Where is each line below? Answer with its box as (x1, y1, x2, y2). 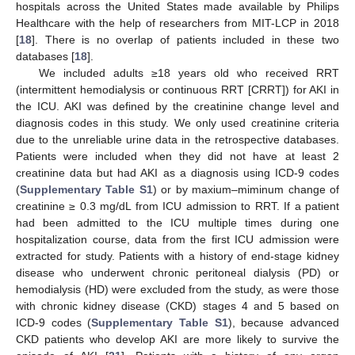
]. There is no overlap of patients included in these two (32, 33, 339, 46)
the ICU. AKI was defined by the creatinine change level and (16, 100, 339, 113)
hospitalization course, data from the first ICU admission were (16, 233, 339, 246)
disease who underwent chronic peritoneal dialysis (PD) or (16, 266, 339, 279)
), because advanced (227, 316, 340, 329)
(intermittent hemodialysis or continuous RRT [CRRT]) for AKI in (16, 83, 339, 96)
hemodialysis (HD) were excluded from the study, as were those (16, 283, 339, 296)
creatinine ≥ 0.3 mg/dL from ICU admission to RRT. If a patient (16, 200, 339, 212)
